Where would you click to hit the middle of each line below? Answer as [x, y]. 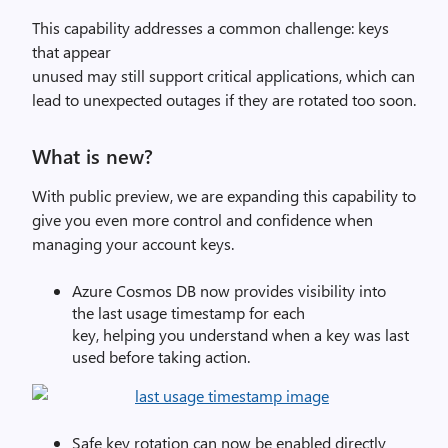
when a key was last [340, 334]
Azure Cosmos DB [136, 290]
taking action [202, 356]
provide [260, 290]
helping [129, 334]
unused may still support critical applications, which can [223, 75]
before [131, 356]
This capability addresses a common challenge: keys [210, 27]
